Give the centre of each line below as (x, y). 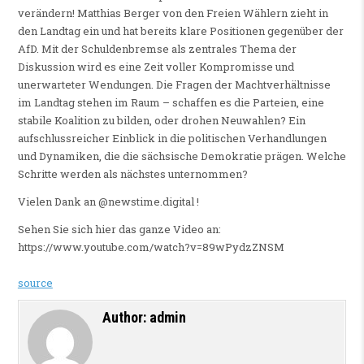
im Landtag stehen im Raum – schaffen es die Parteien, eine (171, 103)
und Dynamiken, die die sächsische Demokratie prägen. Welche (182, 156)
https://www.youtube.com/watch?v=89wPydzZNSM (151, 247)
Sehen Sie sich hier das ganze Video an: (119, 230)
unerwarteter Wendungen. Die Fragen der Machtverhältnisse (174, 85)
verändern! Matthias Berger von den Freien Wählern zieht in (173, 13)
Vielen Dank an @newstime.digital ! (108, 202)
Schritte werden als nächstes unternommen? (132, 174)
